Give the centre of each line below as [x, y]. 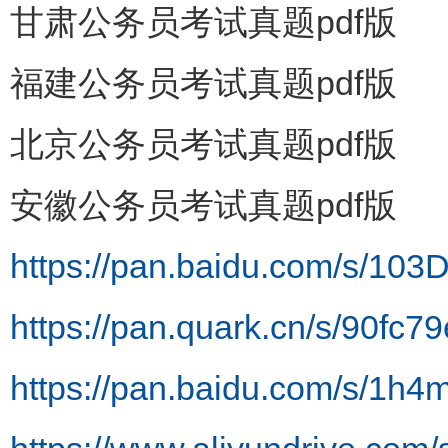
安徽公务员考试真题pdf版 [203, 205]
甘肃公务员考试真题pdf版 [203, 22]
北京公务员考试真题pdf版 [203, 144]
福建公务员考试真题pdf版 [203, 83]
